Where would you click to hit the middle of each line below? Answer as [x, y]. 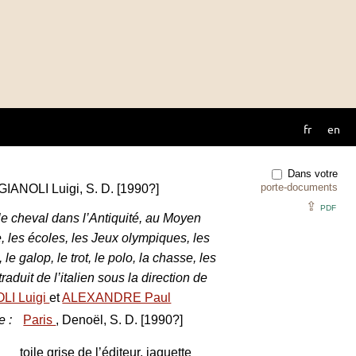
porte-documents [299, 187]
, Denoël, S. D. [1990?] [120, 320]
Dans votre [311, 173]
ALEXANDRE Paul [117, 298]
